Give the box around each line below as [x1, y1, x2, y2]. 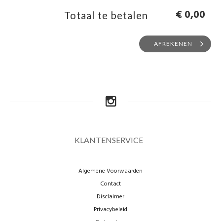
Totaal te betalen [64, 9, 148, 21]
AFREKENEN [154, 39, 192, 47]
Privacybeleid [94, 204, 127, 215]
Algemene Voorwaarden [78, 166, 143, 176]
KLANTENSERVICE [74, 135, 143, 145]
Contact [100, 179, 121, 189]
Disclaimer [97, 191, 124, 202]
